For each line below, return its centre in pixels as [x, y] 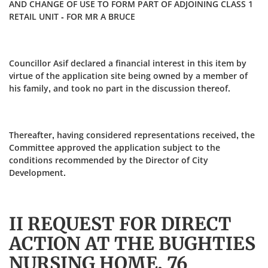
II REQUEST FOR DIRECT [120, 224]
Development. [37, 173]
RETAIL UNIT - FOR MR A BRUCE [72, 16]
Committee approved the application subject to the [115, 147]
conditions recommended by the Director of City [109, 160]
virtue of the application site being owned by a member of [128, 76]
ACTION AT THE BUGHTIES [132, 243]
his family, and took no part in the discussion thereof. [120, 88]
